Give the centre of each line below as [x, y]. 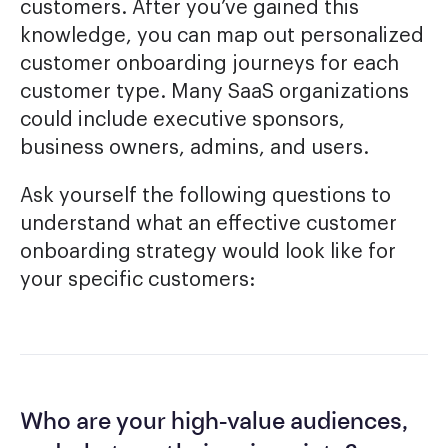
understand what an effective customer [208, 224]
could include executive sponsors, [182, 120]
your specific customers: [137, 280]
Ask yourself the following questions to [205, 196]
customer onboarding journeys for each [209, 64]
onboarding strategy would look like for [208, 252]
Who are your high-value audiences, [214, 423]
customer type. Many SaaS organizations [214, 92]
